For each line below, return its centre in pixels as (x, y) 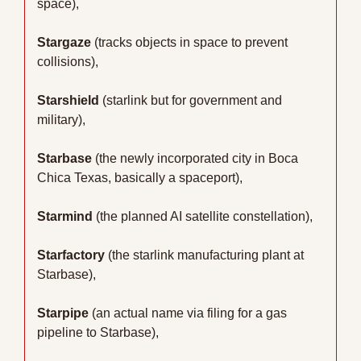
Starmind (65, 216)
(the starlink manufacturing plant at (204, 255)
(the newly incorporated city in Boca (195, 158)
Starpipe (63, 313)
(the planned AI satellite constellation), (203, 216)
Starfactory (71, 255)
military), (61, 119)
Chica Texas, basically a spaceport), (140, 177)
